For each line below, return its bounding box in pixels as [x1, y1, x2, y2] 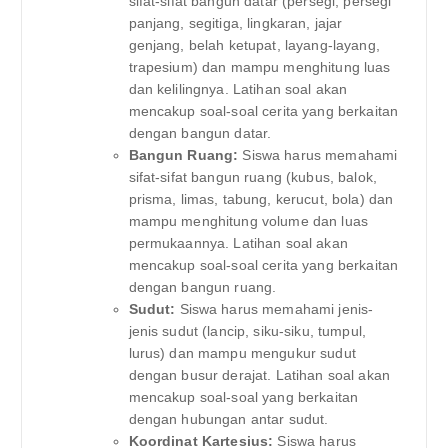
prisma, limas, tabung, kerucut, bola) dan [128, 191, 394, 208]
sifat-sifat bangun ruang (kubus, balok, [128, 169, 377, 186]
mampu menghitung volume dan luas [128, 213, 369, 230]
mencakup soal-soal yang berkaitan [128, 389, 359, 406]
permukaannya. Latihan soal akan [128, 235, 348, 252]
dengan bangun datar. [128, 125, 272, 142]
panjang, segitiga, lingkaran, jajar [128, 15, 343, 32]
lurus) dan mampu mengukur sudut [128, 345, 356, 362]
